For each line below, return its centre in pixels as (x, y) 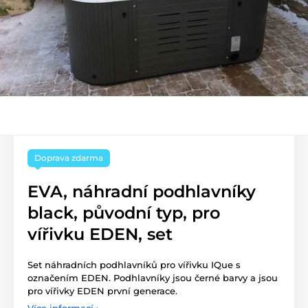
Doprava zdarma (69, 158)
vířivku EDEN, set (100, 234)
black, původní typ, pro (124, 213)
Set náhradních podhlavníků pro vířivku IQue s (134, 265)
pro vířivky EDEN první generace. (102, 291)
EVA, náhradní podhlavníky (142, 191)
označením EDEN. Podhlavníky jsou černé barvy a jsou (153, 278)
